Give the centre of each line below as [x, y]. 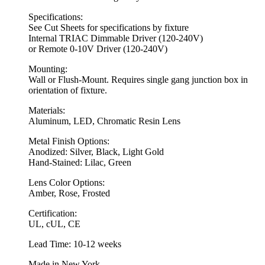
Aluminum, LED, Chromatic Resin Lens [104, 121]
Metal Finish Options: [69, 141]
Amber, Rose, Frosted [69, 193]
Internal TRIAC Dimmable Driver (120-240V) [116, 38]
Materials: [47, 110]
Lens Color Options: [67, 182]
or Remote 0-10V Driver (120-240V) [98, 49]
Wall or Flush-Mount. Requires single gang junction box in [138, 79]
